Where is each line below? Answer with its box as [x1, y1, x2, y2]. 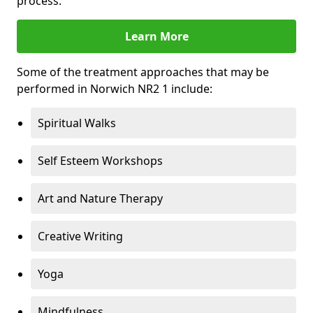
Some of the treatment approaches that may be [17, 64, 269, 80]
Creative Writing [38, 228, 123, 245]
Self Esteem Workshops [38, 153, 163, 169]
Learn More [124, 29, 189, 45]
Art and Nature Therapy [38, 191, 163, 207]
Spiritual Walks [38, 115, 116, 131]
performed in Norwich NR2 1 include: [17, 81, 212, 97]
